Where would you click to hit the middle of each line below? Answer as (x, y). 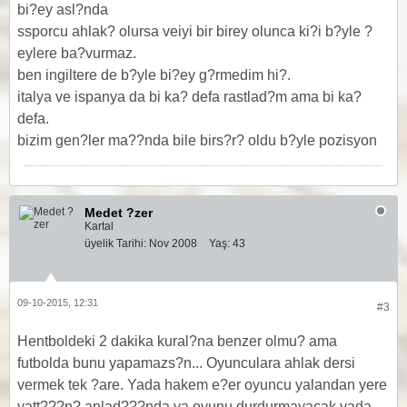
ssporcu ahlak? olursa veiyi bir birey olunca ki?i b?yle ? (195, 31)
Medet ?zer (119, 213)
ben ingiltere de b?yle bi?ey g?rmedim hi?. (154, 75)
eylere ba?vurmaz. (77, 53)
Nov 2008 (173, 243)
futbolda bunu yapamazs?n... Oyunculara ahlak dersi (186, 363)
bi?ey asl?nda (63, 10)
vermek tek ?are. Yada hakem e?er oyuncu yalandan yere (202, 385)
